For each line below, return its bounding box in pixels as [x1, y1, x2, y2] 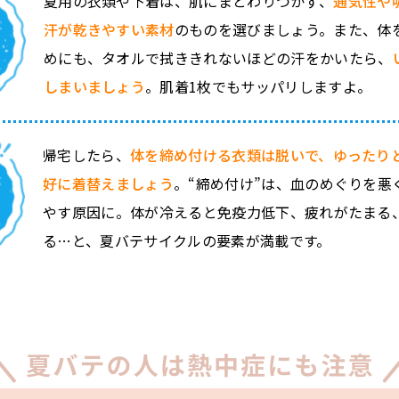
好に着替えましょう [43, 173, 175, 195]
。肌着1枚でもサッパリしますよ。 [145, 75, 372, 97]
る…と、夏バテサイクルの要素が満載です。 [43, 230, 331, 252]
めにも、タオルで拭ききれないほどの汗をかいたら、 [43, 46, 393, 69]
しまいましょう [43, 75, 146, 97]
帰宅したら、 [43, 144, 131, 167]
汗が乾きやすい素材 [43, 18, 175, 40]
